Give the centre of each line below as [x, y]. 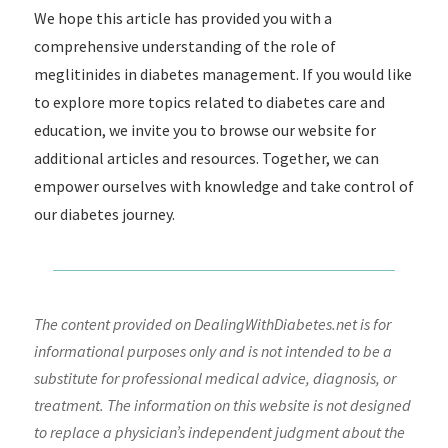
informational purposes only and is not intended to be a [212, 351]
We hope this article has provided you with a [182, 18]
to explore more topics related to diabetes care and [209, 102]
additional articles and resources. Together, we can [206, 158]
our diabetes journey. [104, 214]
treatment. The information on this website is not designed [222, 405]
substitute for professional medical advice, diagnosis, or [214, 378]
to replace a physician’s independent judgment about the [219, 432]
